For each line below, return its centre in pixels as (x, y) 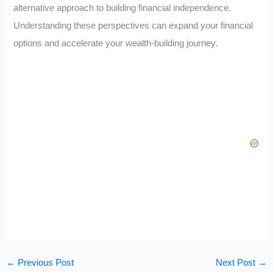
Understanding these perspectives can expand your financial (133, 26)
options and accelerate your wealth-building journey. (116, 44)
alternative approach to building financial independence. (122, 8)
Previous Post (44, 262)
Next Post (237, 262)
